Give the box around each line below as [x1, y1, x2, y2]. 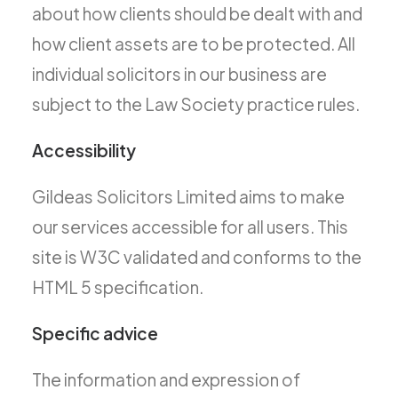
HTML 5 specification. [32, 276, 203, 298]
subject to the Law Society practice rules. [32, 93, 360, 115]
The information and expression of [32, 369, 300, 390]
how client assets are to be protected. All [32, 33, 355, 54]
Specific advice [32, 322, 158, 344]
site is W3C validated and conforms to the [32, 246, 362, 267]
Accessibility [32, 139, 136, 161]
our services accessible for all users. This [32, 216, 348, 237]
